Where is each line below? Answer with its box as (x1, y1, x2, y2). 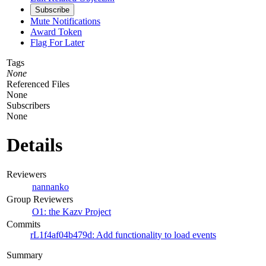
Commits (7, 218, 40, 229)
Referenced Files (7, 78, 69, 89)
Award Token (30, 26, 82, 37)
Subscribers (7, 100, 50, 110)
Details (7, 134, 62, 156)
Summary (7, 249, 43, 260)
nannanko (32, 181, 69, 192)
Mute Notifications (30, 15, 100, 26)
